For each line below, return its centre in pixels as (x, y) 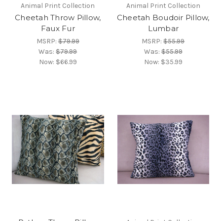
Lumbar (163, 28)
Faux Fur (58, 28)
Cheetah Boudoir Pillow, (163, 17)
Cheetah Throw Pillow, (58, 17)
